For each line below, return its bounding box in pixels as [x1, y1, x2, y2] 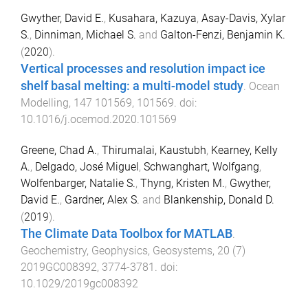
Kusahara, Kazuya [109, 12, 197, 25]
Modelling [21, 96, 69, 110]
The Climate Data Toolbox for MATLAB [21, 226, 232, 241]
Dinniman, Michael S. [34, 28, 136, 42]
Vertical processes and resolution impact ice [21, 62, 265, 76]
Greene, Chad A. [21, 143, 97, 157]
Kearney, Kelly [211, 143, 278, 157]
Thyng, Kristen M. [140, 176, 225, 190]
